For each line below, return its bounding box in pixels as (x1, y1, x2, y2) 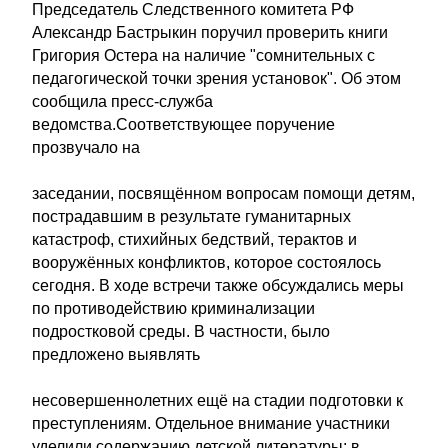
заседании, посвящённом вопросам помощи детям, (32, 185, 415, 202)
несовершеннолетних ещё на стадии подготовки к (32, 392, 403, 409)
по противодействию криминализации (32, 300, 315, 317)
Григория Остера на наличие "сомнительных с (32, 47, 375, 64)
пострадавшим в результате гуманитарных (32, 208, 351, 225)
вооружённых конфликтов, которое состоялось (32, 254, 381, 271)
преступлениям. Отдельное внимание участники (32, 415, 390, 432)
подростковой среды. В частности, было (32, 323, 330, 340)
